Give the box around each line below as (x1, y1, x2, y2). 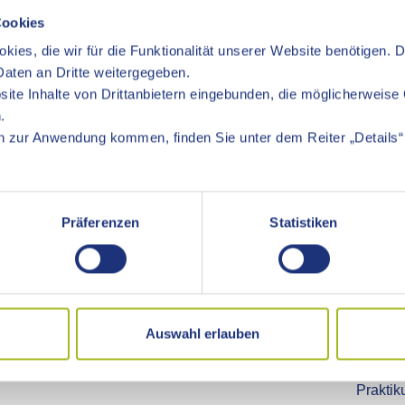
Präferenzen (61, 214, 140, 231)
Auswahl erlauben (146, 325, 259, 342)
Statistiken (269, 214, 338, 231)
